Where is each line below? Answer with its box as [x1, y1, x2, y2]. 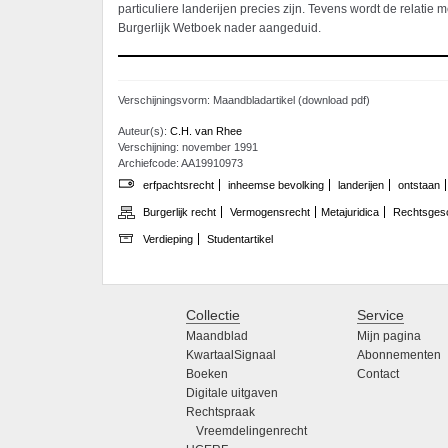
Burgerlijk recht [143, 206, 216, 219]
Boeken [186, 367, 228, 382]
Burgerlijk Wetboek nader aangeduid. [118, 21, 321, 36]
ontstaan [398, 178, 440, 191]
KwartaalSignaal [186, 348, 276, 363]
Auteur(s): [118, 124, 170, 137]
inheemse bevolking [228, 178, 324, 191]
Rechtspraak [186, 405, 255, 420]
